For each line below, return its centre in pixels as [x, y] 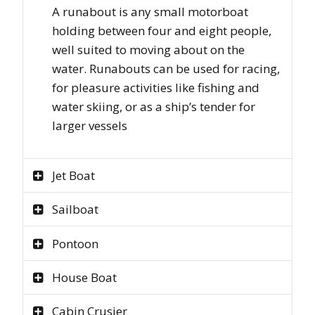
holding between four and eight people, [161, 31]
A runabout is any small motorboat [150, 12]
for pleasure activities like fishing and [155, 88]
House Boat [84, 277]
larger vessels [89, 126]
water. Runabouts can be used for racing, [166, 69]
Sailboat [75, 210]
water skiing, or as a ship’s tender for [153, 107]
